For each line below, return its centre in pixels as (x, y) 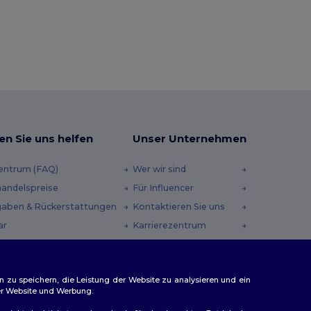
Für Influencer (163, 187)
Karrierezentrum (169, 225)
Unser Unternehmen (189, 138)
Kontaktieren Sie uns (178, 206)
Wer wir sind (159, 169)
